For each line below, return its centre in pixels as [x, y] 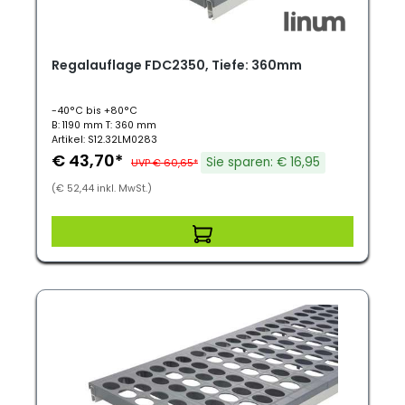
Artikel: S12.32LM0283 [104, 140]
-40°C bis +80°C [94, 111]
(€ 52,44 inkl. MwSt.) [102, 188]
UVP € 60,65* [165, 163]
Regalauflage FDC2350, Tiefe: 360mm [177, 65]
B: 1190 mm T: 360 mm [104, 125]
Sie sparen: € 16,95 [263, 162]
